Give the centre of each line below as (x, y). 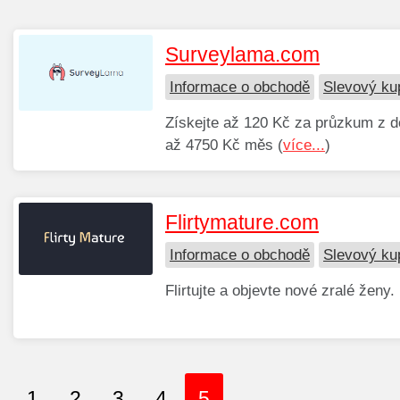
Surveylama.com (242, 55)
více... (304, 146)
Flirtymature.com (242, 223)
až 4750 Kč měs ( (224, 146)
